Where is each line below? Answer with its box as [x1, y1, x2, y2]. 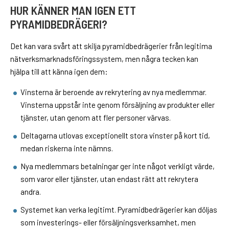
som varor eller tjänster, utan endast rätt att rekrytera [20, 174, 198, 184]
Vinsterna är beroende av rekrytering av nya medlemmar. [20, 87, 207, 97]
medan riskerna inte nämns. [20, 143, 113, 153]
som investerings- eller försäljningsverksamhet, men [20, 217, 196, 227]
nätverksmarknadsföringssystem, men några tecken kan [10, 54, 198, 63]
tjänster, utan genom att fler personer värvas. [20, 112, 171, 122]
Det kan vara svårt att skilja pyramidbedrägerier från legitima [10, 41, 212, 51]
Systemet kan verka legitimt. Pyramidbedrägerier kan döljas [20, 204, 217, 214]
